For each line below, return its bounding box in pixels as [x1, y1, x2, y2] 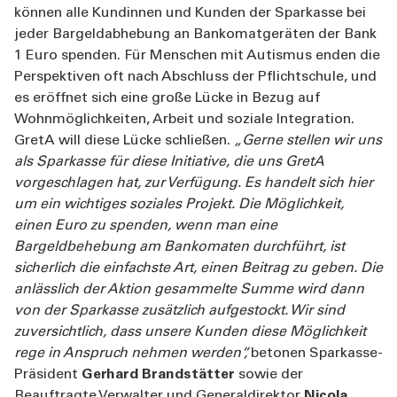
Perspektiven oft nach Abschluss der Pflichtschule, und [14, 69, 377, 84]
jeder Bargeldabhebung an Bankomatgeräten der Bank [14, 27, 377, 42]
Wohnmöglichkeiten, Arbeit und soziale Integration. [14, 112, 354, 127]
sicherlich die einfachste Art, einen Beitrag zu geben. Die [14, 261, 383, 276]
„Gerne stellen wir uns [234, 133, 382, 148]
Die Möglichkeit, [238, 197, 344, 212]
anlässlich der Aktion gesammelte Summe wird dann [14, 282, 364, 297]
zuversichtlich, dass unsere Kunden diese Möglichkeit [14, 324, 366, 339]
